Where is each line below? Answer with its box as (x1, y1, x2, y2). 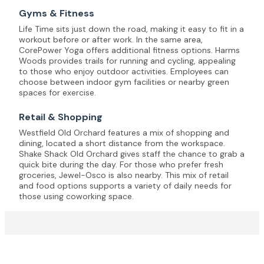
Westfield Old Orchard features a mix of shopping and (19, 127, 229, 138)
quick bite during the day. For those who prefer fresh (19, 159, 223, 170)
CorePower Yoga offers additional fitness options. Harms (19, 44, 240, 55)
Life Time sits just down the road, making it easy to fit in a (19, 23, 244, 34)
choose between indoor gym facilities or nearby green (19, 76, 229, 87)
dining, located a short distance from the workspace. (19, 137, 225, 148)
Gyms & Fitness (19, 6, 94, 19)
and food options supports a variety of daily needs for (19, 180, 232, 191)
